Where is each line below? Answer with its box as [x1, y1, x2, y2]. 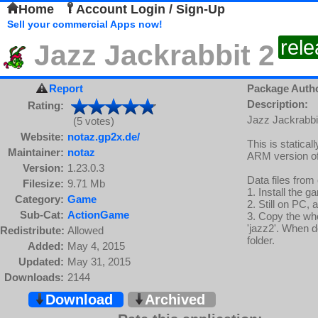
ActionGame [67, 209, 129, 221]
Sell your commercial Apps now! [7, 18, 163, 30]
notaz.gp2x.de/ [67, 131, 140, 143]
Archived [144, 292, 205, 307]
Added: [28, 240, 64, 252]
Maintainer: [8, 146, 64, 158]
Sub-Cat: [20, 209, 64, 221]
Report [49, 82, 84, 94]
